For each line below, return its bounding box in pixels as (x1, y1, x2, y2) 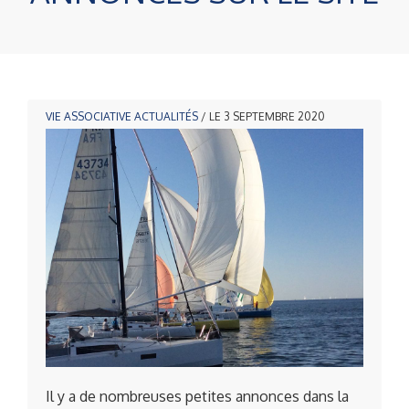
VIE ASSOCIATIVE (46, 110, 131, 123)
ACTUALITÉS (134, 110, 198, 123)
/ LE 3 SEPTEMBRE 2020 (198, 110, 325, 123)
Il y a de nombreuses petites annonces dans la (46, 387, 349, 405)
